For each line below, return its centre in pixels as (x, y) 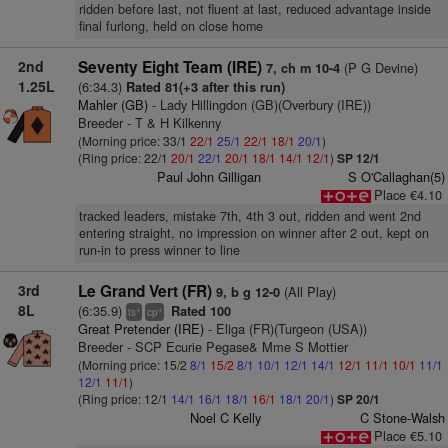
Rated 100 (198, 311)
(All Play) (307, 291)
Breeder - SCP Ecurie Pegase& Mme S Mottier (212, 346)
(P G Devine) (378, 67)
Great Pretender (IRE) (140, 328)
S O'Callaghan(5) (396, 176)
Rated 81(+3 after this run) (205, 87)
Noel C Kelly (226, 417)
